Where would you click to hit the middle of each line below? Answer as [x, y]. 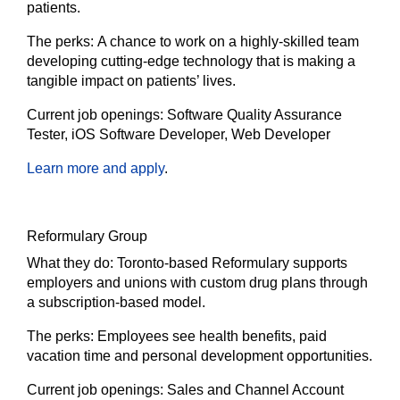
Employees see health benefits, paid [212, 336]
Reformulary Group [87, 236]
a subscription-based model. [116, 302]
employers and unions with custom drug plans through [197, 283]
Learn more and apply [96, 168]
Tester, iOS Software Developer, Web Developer [179, 134]
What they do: [72, 263]
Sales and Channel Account [255, 390]
